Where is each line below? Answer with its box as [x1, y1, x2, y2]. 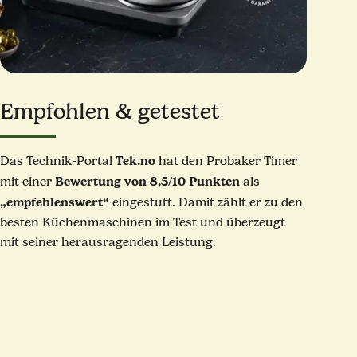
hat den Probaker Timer [155, 153, 298, 168]
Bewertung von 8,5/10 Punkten [55, 173, 241, 189]
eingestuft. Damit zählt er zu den [109, 194, 304, 210]
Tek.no [116, 152, 156, 168]
